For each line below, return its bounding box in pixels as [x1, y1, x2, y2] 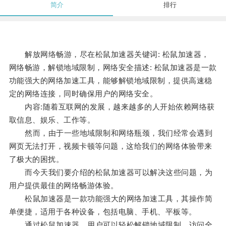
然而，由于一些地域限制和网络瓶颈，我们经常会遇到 [9, 129, 213, 138]
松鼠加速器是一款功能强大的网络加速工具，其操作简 [9, 194, 213, 203]
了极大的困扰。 [9, 155, 64, 164]
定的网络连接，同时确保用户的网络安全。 [9, 89, 158, 98]
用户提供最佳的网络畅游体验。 [9, 181, 119, 190]
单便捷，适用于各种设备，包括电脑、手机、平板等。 [9, 207, 197, 216]
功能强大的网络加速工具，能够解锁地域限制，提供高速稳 [9, 76, 212, 85]
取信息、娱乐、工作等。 [9, 116, 95, 125]
